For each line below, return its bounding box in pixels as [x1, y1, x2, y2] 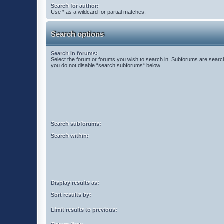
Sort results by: [51, 192, 91, 198]
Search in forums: [51, 50, 98, 56]
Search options [51, 30, 104, 38]
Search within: [51, 133, 89, 139]
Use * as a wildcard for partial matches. [51, 9, 146, 15]
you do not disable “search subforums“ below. [51, 62, 161, 68]
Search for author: [51, 3, 99, 9]
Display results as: [51, 180, 99, 186]
